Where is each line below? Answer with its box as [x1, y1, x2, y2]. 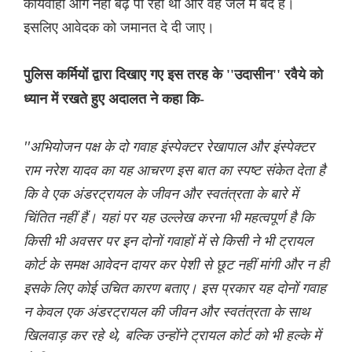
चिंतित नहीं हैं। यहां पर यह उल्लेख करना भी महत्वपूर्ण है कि [24, 207, 313, 226]
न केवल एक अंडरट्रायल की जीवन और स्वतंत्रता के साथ [24, 301, 310, 321]
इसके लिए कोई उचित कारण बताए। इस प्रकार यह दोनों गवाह [24, 277, 326, 297]
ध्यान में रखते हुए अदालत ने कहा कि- [24, 90, 204, 107]
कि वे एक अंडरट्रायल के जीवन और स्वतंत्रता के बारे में [24, 183, 298, 203]
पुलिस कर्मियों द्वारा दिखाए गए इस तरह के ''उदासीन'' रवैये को [24, 66, 323, 82]
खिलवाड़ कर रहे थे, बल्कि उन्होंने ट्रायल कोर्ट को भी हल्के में [24, 324, 321, 344]
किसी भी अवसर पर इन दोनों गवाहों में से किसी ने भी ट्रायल [24, 230, 313, 250]
